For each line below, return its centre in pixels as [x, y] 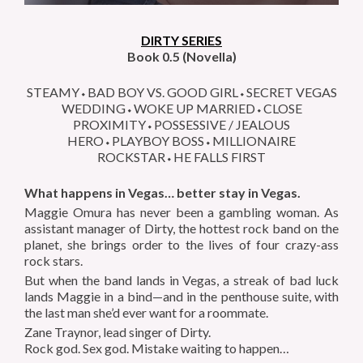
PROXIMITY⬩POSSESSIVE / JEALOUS [181, 125]
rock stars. [53, 261]
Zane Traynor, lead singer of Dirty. [117, 332]
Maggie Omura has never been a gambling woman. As [181, 212]
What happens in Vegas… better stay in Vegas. [162, 193]
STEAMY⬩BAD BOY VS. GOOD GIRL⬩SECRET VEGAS [181, 92]
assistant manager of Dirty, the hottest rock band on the [181, 228]
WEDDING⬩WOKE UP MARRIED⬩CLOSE [181, 109]
